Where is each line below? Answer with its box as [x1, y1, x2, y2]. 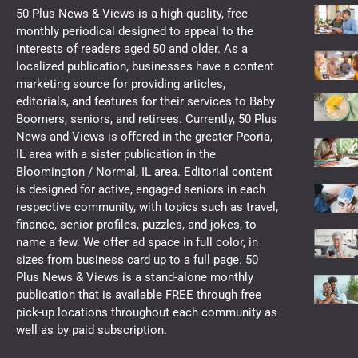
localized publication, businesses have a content [16, 59, 274, 74]
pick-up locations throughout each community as [16, 305, 277, 320]
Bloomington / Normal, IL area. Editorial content [16, 165, 272, 180]
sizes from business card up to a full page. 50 [16, 253, 258, 268]
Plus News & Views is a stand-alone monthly [16, 270, 253, 285]
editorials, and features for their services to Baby [16, 94, 275, 109]
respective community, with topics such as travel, [16, 200, 278, 215]
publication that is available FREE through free [16, 288, 261, 303]
